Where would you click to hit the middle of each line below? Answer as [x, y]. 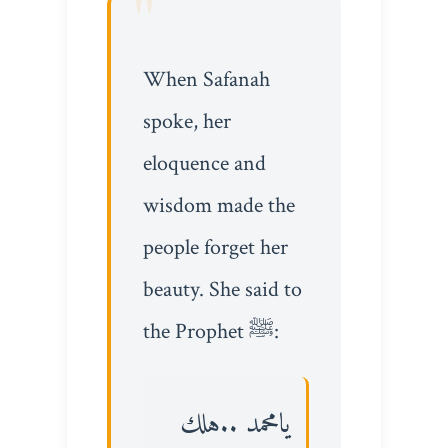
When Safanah [206, 80]
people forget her [215, 248]
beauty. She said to [222, 290]
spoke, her [186, 122]
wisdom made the [218, 206]
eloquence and [204, 164]
